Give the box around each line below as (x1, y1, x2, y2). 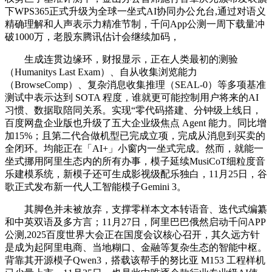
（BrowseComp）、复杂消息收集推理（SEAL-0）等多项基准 (5, 79, 266, 90)
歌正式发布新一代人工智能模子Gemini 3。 (5, 181, 186, 192)
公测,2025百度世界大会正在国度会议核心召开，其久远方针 (5, 229, 260, 240)
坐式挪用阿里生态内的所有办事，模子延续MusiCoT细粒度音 (5, 155, 265, 166)
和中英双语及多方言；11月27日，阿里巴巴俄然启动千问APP (5, 216, 266, 227)
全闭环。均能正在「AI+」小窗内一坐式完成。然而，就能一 (5, 143, 263, 154)
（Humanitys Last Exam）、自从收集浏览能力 (5, 66, 197, 77)
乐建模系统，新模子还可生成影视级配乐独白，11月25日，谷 (5, 168, 267, 179)
